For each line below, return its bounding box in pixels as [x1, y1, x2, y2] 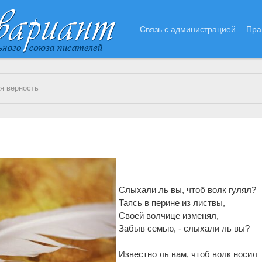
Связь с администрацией [140, 24, 236, 34]
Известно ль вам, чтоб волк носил [119, 249, 258, 260]
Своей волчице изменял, [119, 211, 219, 221]
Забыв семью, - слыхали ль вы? [119, 223, 250, 234]
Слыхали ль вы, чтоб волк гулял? [119, 185, 257, 195]
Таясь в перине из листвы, [119, 198, 226, 208]
